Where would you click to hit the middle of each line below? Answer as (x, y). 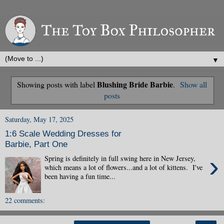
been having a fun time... (80, 176)
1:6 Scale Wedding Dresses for (63, 134)
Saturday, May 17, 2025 (39, 119)
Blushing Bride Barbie (135, 84)
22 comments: (25, 200)
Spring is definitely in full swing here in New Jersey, (120, 158)
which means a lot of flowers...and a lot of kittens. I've (124, 167)
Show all (194, 84)
